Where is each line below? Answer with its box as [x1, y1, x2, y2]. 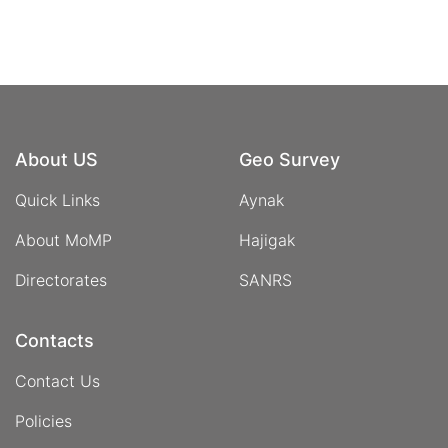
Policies [15, 411, 72, 432]
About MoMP [15, 230, 112, 251]
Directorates [15, 270, 107, 291]
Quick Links [15, 190, 100, 211]
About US [15, 149, 98, 171]
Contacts [15, 330, 94, 352]
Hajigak [239, 230, 295, 251]
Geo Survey [239, 149, 340, 171]
